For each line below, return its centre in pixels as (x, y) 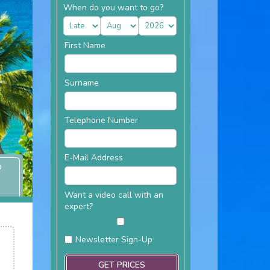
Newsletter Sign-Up (114, 240)
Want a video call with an (114, 195)
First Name (85, 46)
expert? (78, 206)
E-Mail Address (93, 158)
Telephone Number (101, 120)
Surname (81, 83)
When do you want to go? (113, 8)
